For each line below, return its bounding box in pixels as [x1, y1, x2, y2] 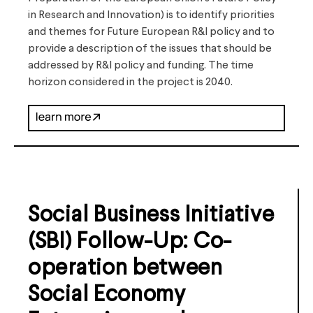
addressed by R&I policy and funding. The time [28, 60, 254, 71]
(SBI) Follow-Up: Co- [28, 231, 232, 254]
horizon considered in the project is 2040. [28, 77, 233, 88]
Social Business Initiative [28, 205, 275, 227]
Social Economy [28, 284, 186, 307]
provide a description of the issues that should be [28, 43, 272, 54]
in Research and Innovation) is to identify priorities [28, 10, 275, 21]
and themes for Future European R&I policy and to [28, 27, 275, 38]
